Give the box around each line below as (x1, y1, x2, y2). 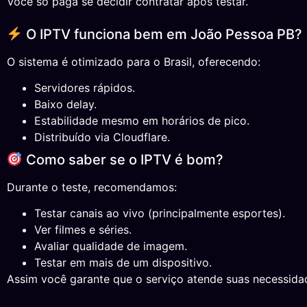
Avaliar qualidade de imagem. (34, 239, 187, 254)
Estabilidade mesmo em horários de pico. (34, 114, 249, 128)
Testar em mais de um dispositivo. (34, 256, 212, 270)
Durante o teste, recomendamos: (7, 180, 177, 195)
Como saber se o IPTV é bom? (22, 151, 223, 169)
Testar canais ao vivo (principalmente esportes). (34, 206, 285, 221)
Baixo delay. (34, 97, 97, 112)
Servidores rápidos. (34, 81, 135, 95)
